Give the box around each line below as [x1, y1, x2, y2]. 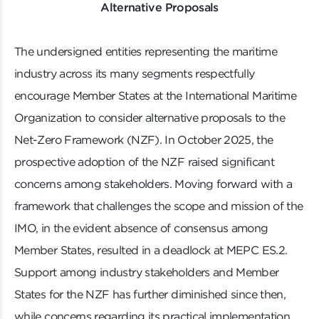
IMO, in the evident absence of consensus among [14, 221, 268, 236]
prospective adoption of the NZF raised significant [14, 155, 274, 169]
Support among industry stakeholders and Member [14, 265, 279, 280]
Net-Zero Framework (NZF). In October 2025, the [14, 132, 273, 147]
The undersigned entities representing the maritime [14, 44, 277, 59]
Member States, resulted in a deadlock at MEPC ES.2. [14, 243, 288, 258]
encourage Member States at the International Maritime [14, 88, 297, 103]
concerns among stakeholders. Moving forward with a [14, 177, 292, 192]
